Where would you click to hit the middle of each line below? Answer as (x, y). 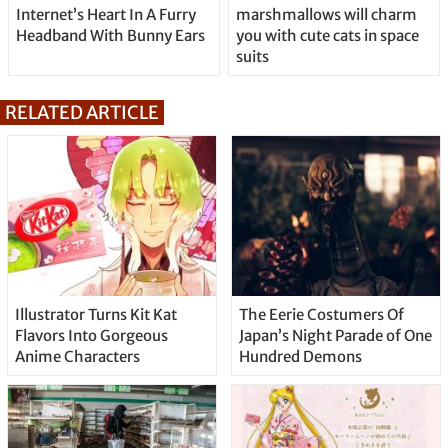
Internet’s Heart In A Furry (105, 15)
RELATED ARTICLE (82, 113)
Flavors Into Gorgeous (91, 336)
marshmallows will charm (326, 15)
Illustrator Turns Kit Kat (95, 315)
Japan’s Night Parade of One (335, 336)
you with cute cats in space (327, 36)
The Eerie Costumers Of (321, 315)
